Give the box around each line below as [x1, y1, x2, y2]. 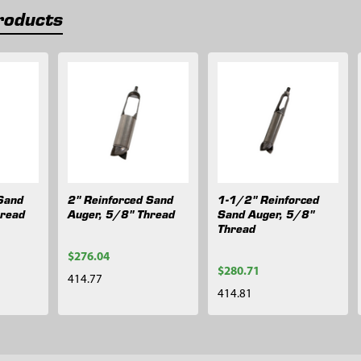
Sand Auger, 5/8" [217, 205, 314, 222]
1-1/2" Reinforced [217, 190, 319, 207]
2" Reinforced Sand [67, 190, 173, 207]
